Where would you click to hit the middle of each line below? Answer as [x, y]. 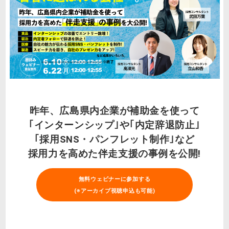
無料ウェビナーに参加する [114, 179]
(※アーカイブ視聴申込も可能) [114, 191]
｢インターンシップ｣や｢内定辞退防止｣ [114, 125]
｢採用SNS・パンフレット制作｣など [114, 139]
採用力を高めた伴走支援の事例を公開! [114, 154]
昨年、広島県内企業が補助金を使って [114, 111]
